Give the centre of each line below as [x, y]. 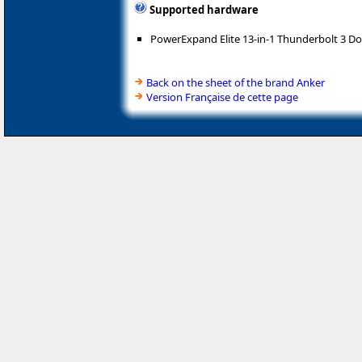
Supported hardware [204, 10]
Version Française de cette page [222, 97]
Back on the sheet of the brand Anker [236, 83]
